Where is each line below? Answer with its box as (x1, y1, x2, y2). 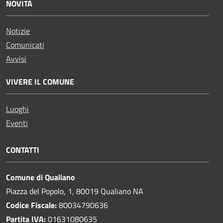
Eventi (6, 116, 28, 129)
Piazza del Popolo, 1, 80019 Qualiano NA (6, 185, 143, 197)
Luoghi (6, 103, 29, 115)
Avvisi (6, 52, 26, 65)
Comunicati (6, 38, 44, 51)
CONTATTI (6, 143, 39, 156)
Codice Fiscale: (6, 199, 59, 211)
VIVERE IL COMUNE (6, 75, 74, 88)
